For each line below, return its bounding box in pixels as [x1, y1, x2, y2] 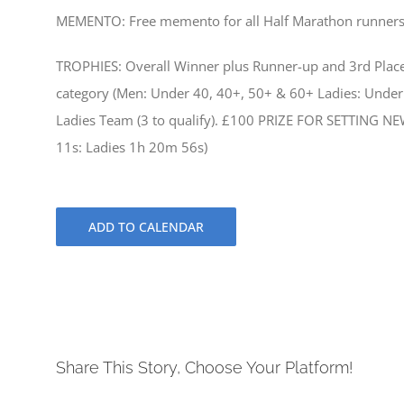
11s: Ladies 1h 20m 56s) [56, 138, 207, 156]
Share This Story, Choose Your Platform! [56, 358, 353, 378]
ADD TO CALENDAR [88, 218, 204, 235]
